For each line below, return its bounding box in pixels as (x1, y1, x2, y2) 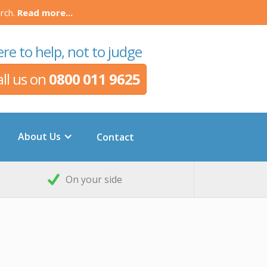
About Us (17, 130, 61, 143)
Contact (96, 131, 134, 144)
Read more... (17, 7, 73, 18)
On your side (65, 173, 122, 186)
